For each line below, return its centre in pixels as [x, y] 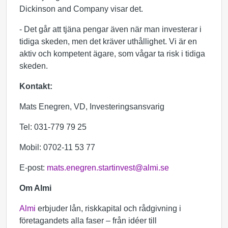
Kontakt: [36, 86]
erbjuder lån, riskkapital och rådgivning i [108, 208]
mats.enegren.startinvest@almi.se [108, 168]
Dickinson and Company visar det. [81, 9]
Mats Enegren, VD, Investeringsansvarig [92, 107]
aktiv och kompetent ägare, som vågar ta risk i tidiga [112, 54]
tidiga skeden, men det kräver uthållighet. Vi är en [108, 41]
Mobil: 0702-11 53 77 [57, 147]
